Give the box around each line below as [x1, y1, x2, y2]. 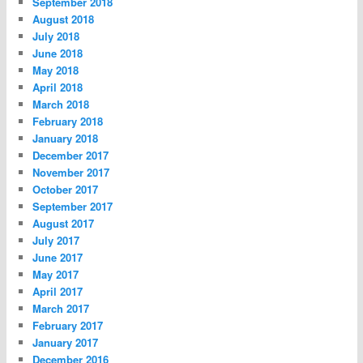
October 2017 [32, 181, 99, 198]
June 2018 [32, 45, 83, 62]
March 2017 [32, 301, 90, 317]
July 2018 [32, 28, 80, 45]
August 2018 [32, 11, 95, 28]
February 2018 [32, 113, 104, 130]
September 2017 [32, 199, 113, 215]
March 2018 [32, 96, 90, 113]
